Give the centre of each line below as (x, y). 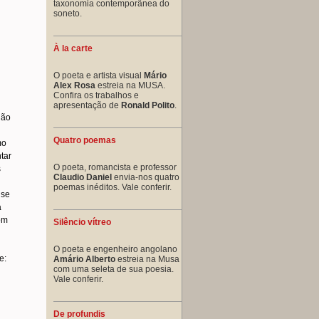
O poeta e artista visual (99, 75)
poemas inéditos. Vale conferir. (113, 187)
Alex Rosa (74, 85)
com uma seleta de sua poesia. (114, 269)
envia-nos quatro (146, 177)
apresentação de (87, 105)
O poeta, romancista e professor (115, 167)
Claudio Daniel (83, 177)
